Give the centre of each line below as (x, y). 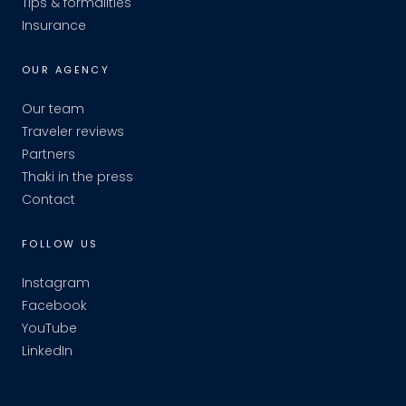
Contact (48, 200)
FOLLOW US (60, 244)
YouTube (49, 329)
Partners (48, 155)
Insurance (54, 26)
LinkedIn (47, 351)
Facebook (54, 306)
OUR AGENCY (66, 70)
